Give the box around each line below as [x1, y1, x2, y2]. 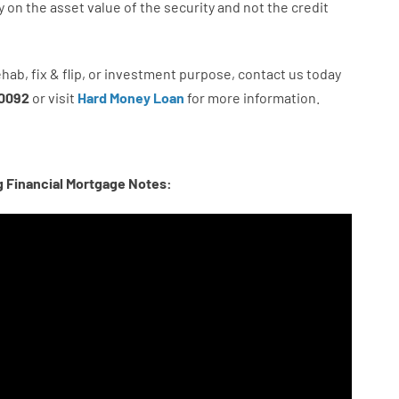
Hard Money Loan [77, 89, 184, 106]
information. [242, 89, 320, 106]
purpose [178, 65, 232, 82]
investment [103, 65, 176, 82]
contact [237, 65, 286, 82]
